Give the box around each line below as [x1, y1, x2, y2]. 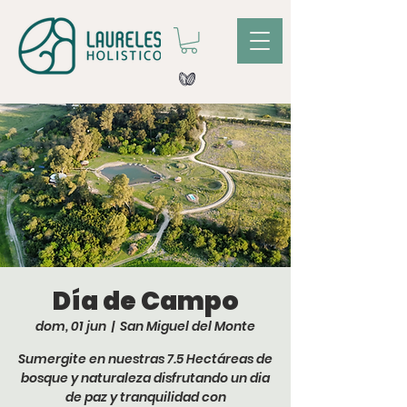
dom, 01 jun [35, 316, 106, 335]
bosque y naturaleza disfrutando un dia [21, 368, 270, 387]
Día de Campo [52, 283, 239, 319]
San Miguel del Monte [120, 316, 255, 335]
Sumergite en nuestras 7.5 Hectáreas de [18, 349, 273, 368]
